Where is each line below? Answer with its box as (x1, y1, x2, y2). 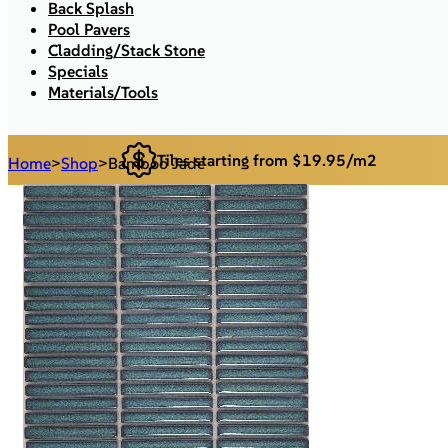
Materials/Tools (48, 82, 158, 102)
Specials (48, 61, 108, 81)
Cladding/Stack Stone (48, 40, 205, 60)
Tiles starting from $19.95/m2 (157, 149, 378, 170)
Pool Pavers (48, 19, 130, 39)
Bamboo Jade (108, 153, 205, 173)
